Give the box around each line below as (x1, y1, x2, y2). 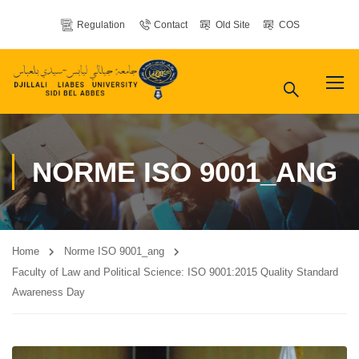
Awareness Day (12, 286, 85, 298)
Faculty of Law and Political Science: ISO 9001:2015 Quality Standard (12, 266, 338, 278)
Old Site (216, 19, 251, 30)
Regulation (76, 19, 125, 30)
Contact (153, 19, 188, 30)
